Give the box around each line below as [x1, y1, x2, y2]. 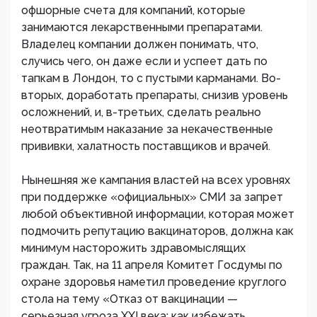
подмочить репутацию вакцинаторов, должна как [21, 224, 294, 238]
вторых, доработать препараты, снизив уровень [21, 88, 288, 103]
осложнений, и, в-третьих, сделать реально [21, 105, 261, 120]
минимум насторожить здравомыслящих [21, 241, 246, 255]
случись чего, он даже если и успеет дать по [21, 54, 267, 69]
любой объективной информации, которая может [21, 207, 294, 221]
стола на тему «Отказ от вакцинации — [21, 292, 238, 306]
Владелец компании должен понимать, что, [21, 38, 258, 52]
